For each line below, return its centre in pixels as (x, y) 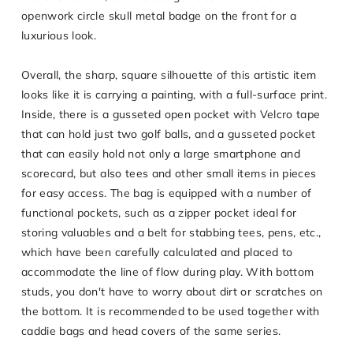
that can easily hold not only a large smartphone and (161, 154)
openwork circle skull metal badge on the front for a (159, 16)
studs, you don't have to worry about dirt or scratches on (172, 292)
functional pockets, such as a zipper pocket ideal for (159, 213)
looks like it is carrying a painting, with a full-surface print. (175, 95)
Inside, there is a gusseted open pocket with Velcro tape (171, 115)
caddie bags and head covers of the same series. (151, 331)
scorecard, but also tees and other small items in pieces (169, 174)
